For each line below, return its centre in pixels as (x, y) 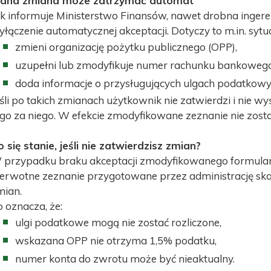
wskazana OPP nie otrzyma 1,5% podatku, (116, 241)
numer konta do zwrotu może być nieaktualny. (125, 259)
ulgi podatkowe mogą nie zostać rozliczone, (118, 223)
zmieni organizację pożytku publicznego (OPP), (126, 47)
